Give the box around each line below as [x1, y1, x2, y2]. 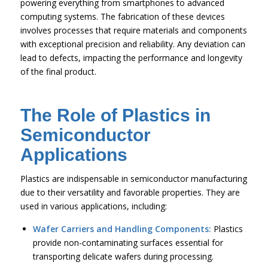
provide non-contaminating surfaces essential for [32, 236, 223, 248]
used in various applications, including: [20, 200, 167, 212]
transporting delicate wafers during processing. [32, 250, 214, 262]
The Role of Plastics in [20, 105, 211, 125]
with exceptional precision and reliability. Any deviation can [20, 38, 245, 50]
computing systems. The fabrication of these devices [20, 10, 225, 22]
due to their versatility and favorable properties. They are [20, 186, 240, 198]
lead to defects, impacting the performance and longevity [20, 51, 242, 63]
